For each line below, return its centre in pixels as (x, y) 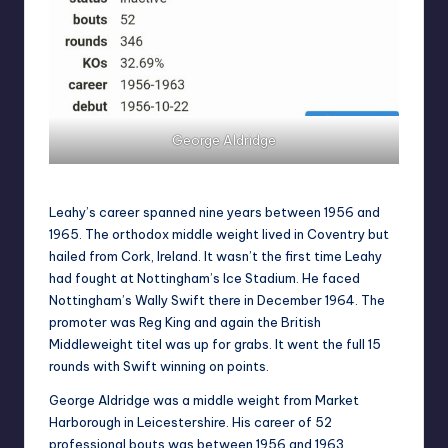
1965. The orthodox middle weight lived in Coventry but (219, 234)
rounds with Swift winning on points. (159, 366)
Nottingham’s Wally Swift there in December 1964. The (217, 300)
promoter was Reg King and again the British (185, 322)
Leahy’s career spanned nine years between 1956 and (214, 212)
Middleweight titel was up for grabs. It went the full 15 (215, 344)
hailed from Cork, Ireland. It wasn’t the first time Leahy (215, 256)
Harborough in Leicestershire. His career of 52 (190, 422)
